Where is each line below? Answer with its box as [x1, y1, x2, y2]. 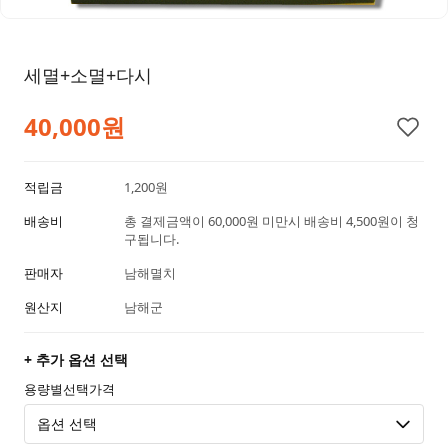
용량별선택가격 [24, 379, 115, 398]
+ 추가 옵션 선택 [24, 349, 128, 369]
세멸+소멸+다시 [24, 62, 152, 87]
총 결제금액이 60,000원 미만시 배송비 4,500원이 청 [124, 211, 419, 230]
